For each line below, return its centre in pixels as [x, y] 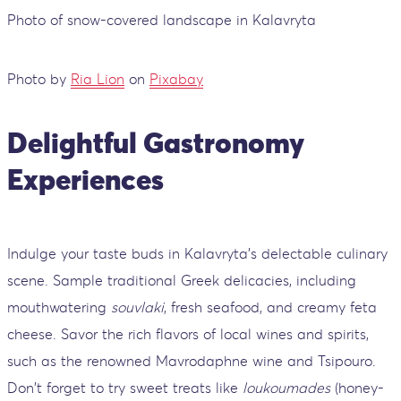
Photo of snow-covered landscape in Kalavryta [162, 19]
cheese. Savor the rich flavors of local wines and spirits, [188, 333]
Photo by [39, 78]
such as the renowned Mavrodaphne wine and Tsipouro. [192, 360]
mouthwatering [59, 307]
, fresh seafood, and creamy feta [270, 307]
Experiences [85, 180]
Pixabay [176, 78]
